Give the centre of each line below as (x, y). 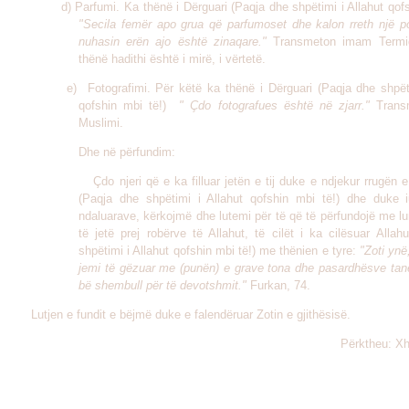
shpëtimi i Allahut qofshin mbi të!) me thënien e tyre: (219, 251)
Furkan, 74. (278, 285)
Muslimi (99, 123)
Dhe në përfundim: (100, 152)
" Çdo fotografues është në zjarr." (271, 105)
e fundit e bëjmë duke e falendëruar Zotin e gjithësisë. (207, 315)
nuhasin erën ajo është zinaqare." (173, 42)
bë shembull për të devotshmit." (163, 285)
